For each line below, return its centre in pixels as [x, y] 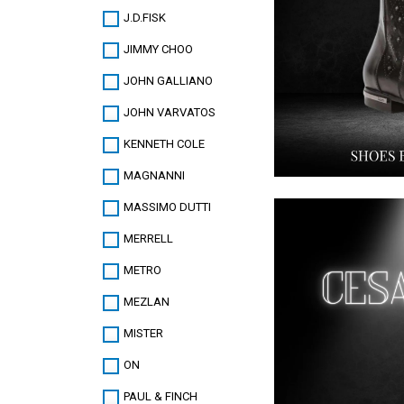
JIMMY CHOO [158, 50]
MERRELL [148, 239]
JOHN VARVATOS [170, 113]
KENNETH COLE [164, 144]
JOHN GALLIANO [168, 81]
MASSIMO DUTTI [167, 207]
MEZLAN [147, 302]
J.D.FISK [145, 18]
